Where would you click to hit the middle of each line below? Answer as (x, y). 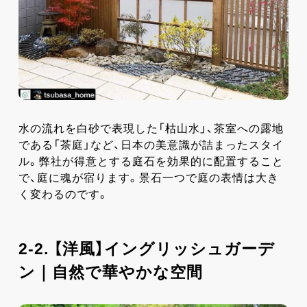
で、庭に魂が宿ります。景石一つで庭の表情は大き (148, 177)
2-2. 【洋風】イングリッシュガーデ (146, 248)
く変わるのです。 (63, 194)
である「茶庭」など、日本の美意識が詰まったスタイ (151, 145)
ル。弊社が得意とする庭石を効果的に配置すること (151, 161)
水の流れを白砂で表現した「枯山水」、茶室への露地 (151, 128)
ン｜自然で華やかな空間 (110, 272)
